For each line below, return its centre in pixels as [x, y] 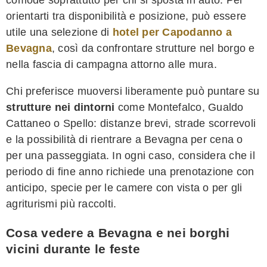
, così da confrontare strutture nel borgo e [153, 48]
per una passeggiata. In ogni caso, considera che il [131, 155]
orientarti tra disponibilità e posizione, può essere [126, 16]
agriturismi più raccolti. [61, 204]
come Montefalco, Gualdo [179, 107]
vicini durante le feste [73, 249]
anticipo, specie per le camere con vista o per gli [124, 187]
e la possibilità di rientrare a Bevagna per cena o [125, 139]
